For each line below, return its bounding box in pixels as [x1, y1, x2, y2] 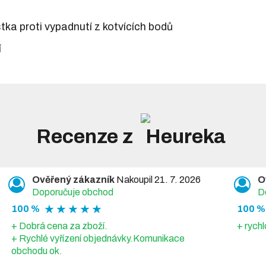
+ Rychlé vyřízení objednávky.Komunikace [11, 233, 185, 243]
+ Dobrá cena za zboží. [11, 220, 107, 231]
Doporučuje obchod [31, 186, 113, 197]
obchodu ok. [11, 245, 62, 256]
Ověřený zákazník [31, 174, 115, 185]
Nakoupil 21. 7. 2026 [114, 174, 201, 185]
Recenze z [36, 125, 137, 147]
